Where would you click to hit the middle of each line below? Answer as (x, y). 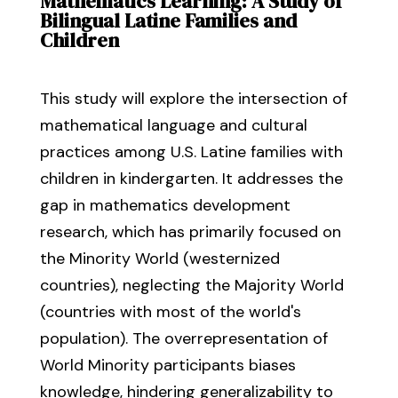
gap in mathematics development (165, 205)
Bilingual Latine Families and (168, 20)
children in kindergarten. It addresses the (191, 179)
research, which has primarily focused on (190, 232)
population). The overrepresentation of (183, 338)
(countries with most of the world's (170, 312)
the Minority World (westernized (159, 259)
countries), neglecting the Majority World (191, 285)
